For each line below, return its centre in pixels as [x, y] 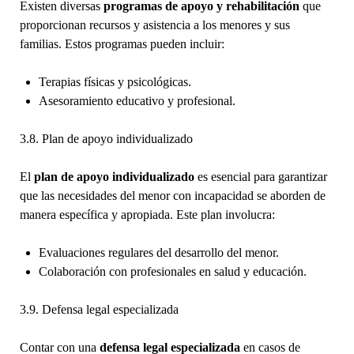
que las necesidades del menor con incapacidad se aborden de [172, 195]
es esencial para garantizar [260, 176]
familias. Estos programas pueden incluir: [122, 43]
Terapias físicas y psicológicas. [115, 81]
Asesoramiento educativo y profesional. [137, 100]
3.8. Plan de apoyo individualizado [106, 138]
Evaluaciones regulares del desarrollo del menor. [158, 252]
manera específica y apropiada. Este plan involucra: [147, 214]
